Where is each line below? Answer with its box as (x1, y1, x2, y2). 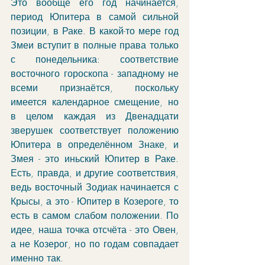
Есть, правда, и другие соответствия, (11, 166, 179, 179)
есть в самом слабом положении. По (11, 209, 179, 222)
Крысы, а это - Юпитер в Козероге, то (11, 195, 179, 208)
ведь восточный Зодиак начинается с (11, 180, 179, 193)
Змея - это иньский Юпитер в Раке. (11, 152, 179, 165)
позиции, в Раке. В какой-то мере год (11, 24, 179, 37)
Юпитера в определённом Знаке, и (11, 138, 179, 151)
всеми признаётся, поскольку (11, 81, 179, 94)
